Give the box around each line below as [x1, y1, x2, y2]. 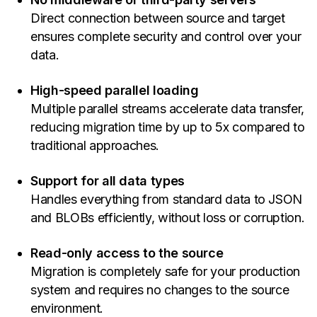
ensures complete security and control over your [30, 28, 301, 44]
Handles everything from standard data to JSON [30, 191, 303, 207]
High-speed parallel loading [30, 82, 199, 98]
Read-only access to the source [30, 245, 227, 260]
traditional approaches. [30, 137, 159, 153]
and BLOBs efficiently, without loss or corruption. [30, 209, 305, 225]
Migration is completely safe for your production [30, 263, 300, 279]
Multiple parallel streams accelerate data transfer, [30, 100, 304, 116]
